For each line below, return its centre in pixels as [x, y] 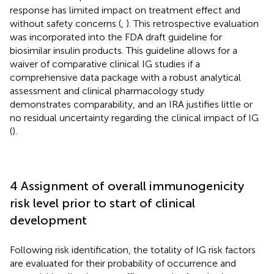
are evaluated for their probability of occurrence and [123, 263]
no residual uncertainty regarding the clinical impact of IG [134, 117]
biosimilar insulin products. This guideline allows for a [124, 50]
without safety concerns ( [65, 23]
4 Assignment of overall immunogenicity [127, 186]
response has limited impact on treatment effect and [125, 10]
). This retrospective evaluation [192, 23]
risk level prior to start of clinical [102, 203]
